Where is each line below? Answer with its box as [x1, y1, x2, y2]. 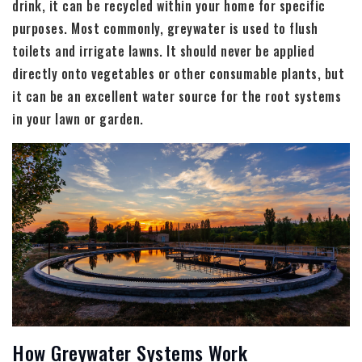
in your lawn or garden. [12, 109, 144, 129]
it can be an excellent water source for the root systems [12, 86, 341, 107]
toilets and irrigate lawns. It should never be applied [12, 41, 314, 61]
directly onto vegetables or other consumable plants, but [12, 64, 344, 84]
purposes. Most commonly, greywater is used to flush [12, 19, 318, 39]
